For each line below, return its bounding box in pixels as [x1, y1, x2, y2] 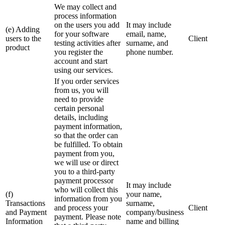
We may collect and [54, 3, 117, 12]
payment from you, [54, 149, 115, 158]
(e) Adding [6, 25, 40, 34]
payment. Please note [54, 212, 121, 221]
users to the [6, 34, 41, 43]
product [6, 43, 30, 52]
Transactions [6, 199, 45, 208]
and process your [54, 203, 108, 212]
